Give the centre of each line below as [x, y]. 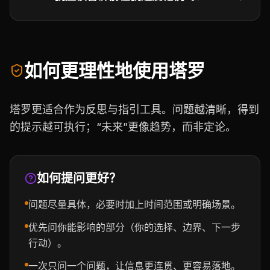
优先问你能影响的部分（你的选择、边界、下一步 [134, 227]
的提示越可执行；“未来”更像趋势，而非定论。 [123, 127]
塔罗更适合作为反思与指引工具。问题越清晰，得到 [134, 109]
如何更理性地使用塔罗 [115, 71]
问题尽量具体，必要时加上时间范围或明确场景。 [134, 204]
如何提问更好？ [79, 178]
